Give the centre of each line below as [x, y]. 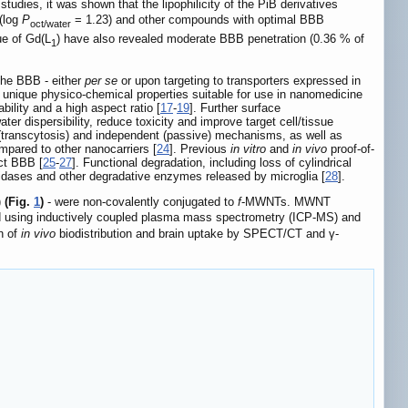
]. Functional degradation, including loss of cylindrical [212, 162]
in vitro [248, 148]
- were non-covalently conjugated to [141, 201]
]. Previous [200, 148]
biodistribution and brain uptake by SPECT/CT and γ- [197, 234]
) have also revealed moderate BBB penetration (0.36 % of [210, 39]
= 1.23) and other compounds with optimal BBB [198, 20]
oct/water [51, 23]
